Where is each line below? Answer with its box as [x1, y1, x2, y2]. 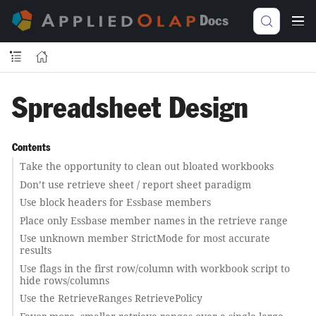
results [19, 243, 51, 257]
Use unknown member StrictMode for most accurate [19, 231, 270, 245]
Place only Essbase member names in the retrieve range [19, 213, 288, 227]
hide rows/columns [19, 273, 109, 287]
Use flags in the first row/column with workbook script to [19, 261, 290, 275]
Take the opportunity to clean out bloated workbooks [19, 159, 274, 173]
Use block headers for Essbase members [19, 195, 211, 209]
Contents [11, 142, 50, 152]
